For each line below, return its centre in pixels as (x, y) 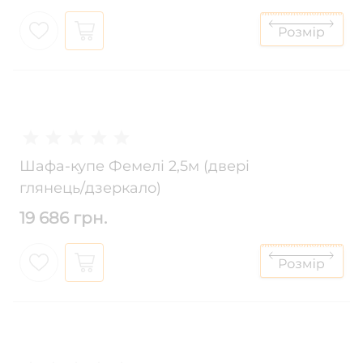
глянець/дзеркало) (90, 188)
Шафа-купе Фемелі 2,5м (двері (135, 167)
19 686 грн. (63, 218)
